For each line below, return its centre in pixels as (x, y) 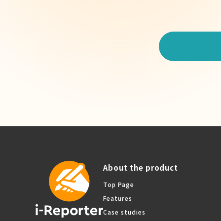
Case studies (124, 212)
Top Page (119, 184)
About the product (141, 167)
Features (118, 198)
